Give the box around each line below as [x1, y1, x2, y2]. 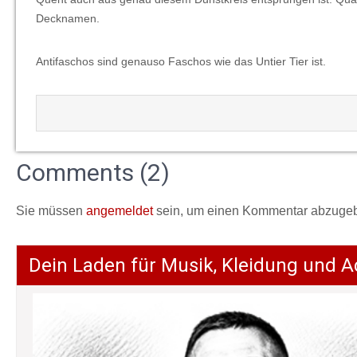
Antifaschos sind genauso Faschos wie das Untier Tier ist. [36, 54, 326, 68]
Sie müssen [16, 203, 86, 218]
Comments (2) [16, 158, 170, 186]
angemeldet [86, 203, 153, 218]
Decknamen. [36, 11, 100, 25]
